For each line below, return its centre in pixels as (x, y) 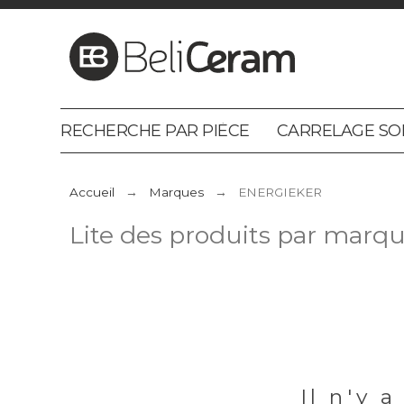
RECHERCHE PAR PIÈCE (155, 131)
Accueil (92, 192)
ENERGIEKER (280, 192)
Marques (177, 192)
